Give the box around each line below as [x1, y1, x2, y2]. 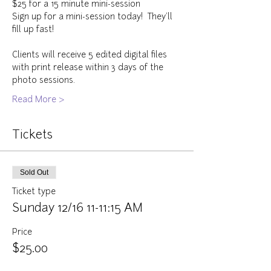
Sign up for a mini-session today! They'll [12, 13, 175, 22]
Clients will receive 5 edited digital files [12, 51, 169, 60]
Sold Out [20, 168, 48, 177]
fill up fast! [12, 25, 54, 34]
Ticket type [12, 188, 56, 197]
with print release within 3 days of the [12, 64, 166, 73]
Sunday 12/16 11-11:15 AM [12, 203, 143, 215]
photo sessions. [12, 76, 80, 85]
